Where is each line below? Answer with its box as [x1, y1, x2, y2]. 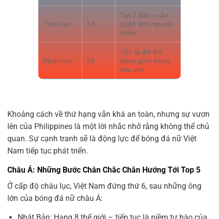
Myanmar [44, 57, 73, 65]
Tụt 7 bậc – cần [120, 11, 169, 20]
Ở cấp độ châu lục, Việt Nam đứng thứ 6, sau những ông [7, 181, 201, 191]
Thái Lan [44, 20, 71, 28]
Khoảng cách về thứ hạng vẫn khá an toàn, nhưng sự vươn [7, 109, 210, 119]
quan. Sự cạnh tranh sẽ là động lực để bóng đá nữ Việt [7, 134, 197, 144]
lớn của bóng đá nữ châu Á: [7, 194, 103, 203]
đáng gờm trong [120, 57, 170, 65]
